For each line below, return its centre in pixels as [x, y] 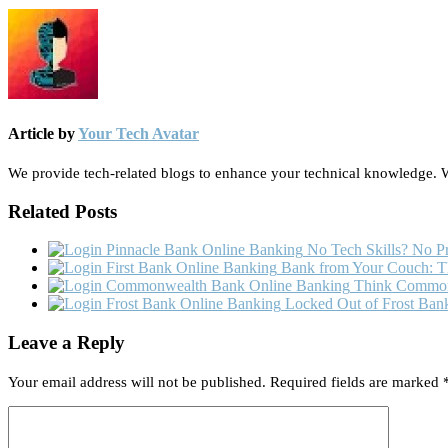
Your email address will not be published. [137, 381]
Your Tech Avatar [138, 133]
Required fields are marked [356, 381]
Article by [43, 133]
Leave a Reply [66, 343]
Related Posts [62, 211]
